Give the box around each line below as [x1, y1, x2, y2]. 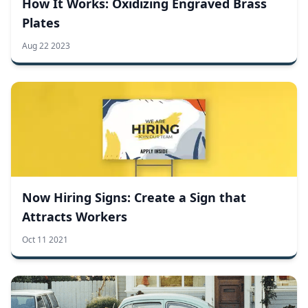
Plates [22, 14, 60, 32]
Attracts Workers [22, 208, 127, 225]
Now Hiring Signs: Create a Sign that [22, 189, 246, 206]
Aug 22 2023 [22, 40, 70, 52]
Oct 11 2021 [22, 234, 68, 246]
